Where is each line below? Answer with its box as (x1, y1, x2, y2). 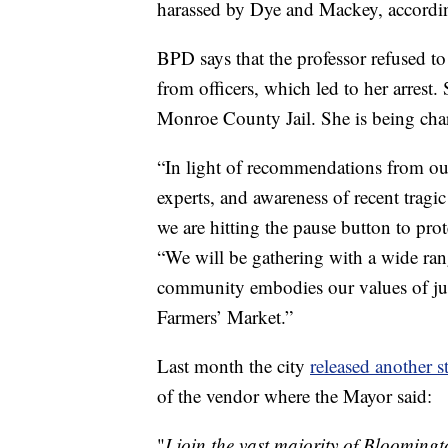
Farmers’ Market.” (157, 304, 293, 330)
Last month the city (157, 353, 310, 379)
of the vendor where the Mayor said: (157, 383, 432, 409)
